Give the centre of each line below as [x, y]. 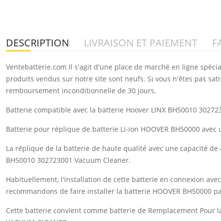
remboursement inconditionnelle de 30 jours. [81, 90]
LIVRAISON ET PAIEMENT [141, 42]
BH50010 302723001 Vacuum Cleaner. [68, 160]
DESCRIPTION [37, 42]
